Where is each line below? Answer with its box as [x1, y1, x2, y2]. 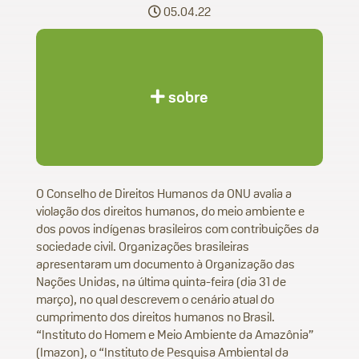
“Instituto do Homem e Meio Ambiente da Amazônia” [36, 326, 314, 343]
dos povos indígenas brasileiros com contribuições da [36, 220, 319, 237]
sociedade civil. [36, 238, 116, 255]
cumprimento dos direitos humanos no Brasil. [36, 309, 275, 325]
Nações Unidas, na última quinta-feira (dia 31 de [36, 273, 286, 290]
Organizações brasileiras [116, 238, 249, 255]
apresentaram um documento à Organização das [36, 256, 295, 272]
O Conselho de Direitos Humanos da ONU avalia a [36, 185, 292, 202]
